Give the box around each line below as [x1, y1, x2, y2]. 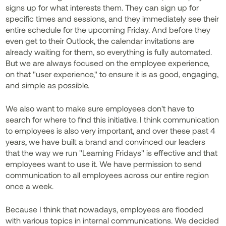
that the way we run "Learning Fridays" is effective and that [6, 148, 218, 157]
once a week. [6, 181, 54, 191]
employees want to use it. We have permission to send [6, 159, 202, 168]
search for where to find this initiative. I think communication [6, 115, 219, 124]
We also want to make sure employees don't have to [6, 103, 195, 113]
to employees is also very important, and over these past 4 [6, 126, 216, 135]
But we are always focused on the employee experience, [6, 58, 210, 68]
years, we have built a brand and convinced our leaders [6, 137, 206, 146]
